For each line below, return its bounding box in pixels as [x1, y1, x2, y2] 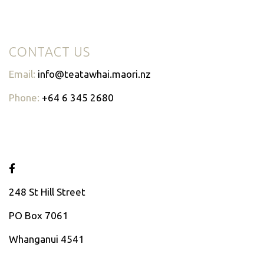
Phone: [9, 91, 42, 103]
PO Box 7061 [9, 209, 68, 221]
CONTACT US [9, 44, 90, 59]
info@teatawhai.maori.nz [38, 68, 151, 80]
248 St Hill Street [9, 186, 85, 197]
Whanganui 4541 [9, 233, 84, 245]
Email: [9, 68, 38, 80]
